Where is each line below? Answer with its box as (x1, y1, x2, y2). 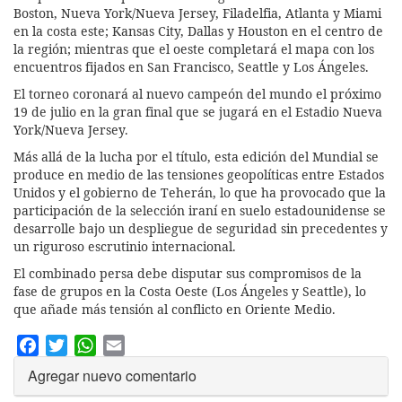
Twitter (67, 333, 109, 354)
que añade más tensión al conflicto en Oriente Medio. (13, 300, 336, 318)
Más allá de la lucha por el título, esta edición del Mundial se (13, 147, 379, 165)
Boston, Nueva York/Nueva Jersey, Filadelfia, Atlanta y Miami (13, 4, 381, 22)
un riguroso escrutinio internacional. (13, 237, 236, 255)
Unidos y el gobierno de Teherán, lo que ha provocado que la (13, 183, 386, 201)
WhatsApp (96, 333, 162, 354)
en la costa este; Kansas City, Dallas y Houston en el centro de (13, 22, 383, 39)
